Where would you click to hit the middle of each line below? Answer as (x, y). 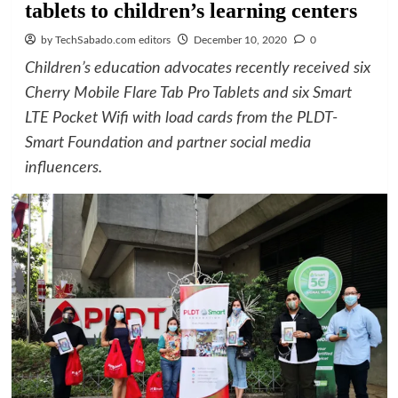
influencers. (63, 168)
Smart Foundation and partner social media (167, 143)
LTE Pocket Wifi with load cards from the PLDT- (181, 118)
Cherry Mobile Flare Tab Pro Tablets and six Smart (188, 93)
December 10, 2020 (240, 40)
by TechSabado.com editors (105, 40)
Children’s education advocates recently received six (197, 68)
